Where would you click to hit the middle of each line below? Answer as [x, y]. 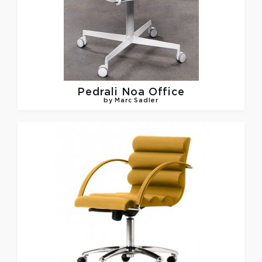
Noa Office [153, 92]
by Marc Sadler [131, 101]
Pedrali [99, 92]
